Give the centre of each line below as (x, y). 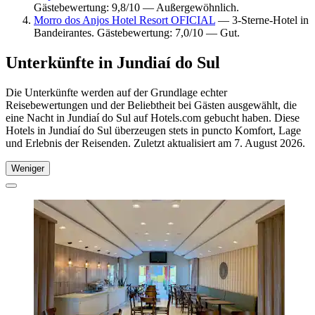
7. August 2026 (268, 143)
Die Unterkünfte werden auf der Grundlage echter (116, 92)
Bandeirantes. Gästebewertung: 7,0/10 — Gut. (137, 32)
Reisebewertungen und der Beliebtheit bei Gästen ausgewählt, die (151, 105)
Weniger (28, 168)
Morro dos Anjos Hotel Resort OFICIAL (124, 20)
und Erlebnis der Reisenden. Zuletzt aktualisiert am (120, 143)
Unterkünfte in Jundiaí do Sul (113, 62)
